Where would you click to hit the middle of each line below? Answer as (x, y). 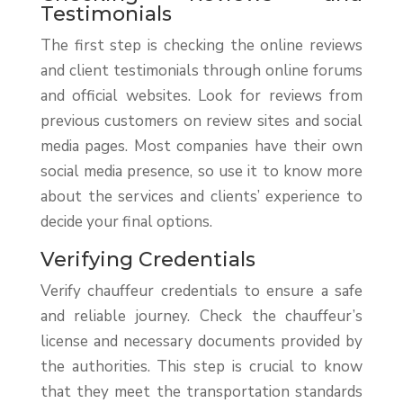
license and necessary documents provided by (201, 342)
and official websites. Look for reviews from (201, 96)
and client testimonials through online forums (201, 71)
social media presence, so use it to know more (201, 172)
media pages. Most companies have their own (201, 147)
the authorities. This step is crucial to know (201, 367)
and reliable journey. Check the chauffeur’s (201, 317)
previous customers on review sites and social (201, 121)
